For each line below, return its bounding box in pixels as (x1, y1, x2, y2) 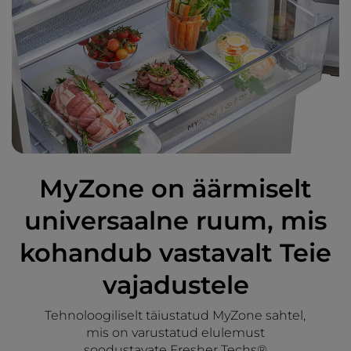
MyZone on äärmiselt (39, 173, 312, 204)
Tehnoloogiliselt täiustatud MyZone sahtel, (45, 308, 306, 324)
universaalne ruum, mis (24, 205, 327, 237)
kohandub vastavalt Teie (20, 237, 331, 269)
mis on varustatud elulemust (85, 325, 265, 341)
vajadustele (102, 270, 249, 301)
